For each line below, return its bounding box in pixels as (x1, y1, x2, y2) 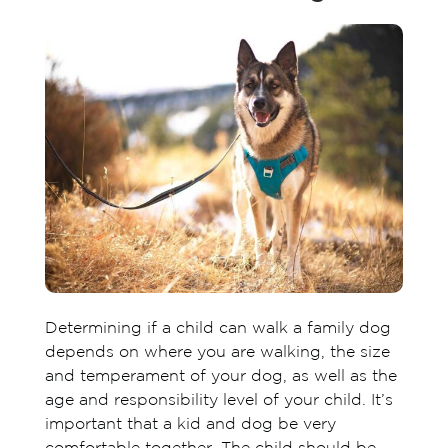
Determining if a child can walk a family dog (44, 321, 391, 337)
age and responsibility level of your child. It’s (44, 393, 393, 409)
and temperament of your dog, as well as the (44, 369, 397, 385)
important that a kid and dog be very (44, 417, 336, 433)
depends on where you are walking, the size (44, 345, 390, 361)
